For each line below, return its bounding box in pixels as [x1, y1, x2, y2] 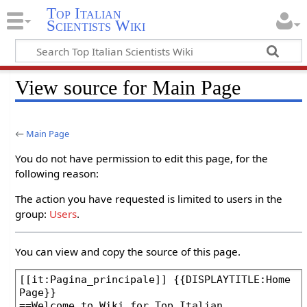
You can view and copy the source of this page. [15, 244, 241, 258]
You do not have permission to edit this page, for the [15, 151, 269, 166]
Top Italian [46, 5, 121, 23]
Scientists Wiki [46, 17, 145, 35]
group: [15, 207, 50, 221]
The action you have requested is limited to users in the [15, 192, 283, 206]
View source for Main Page [15, 75, 241, 99]
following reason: [15, 167, 99, 181]
